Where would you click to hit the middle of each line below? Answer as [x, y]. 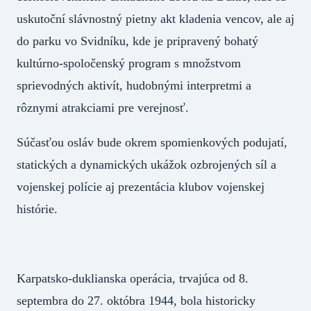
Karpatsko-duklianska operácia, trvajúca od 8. [133, 279]
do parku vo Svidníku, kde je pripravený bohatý [137, 41]
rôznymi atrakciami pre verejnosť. [103, 108]
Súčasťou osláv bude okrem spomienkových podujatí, [152, 143]
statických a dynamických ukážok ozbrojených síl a [146, 165]
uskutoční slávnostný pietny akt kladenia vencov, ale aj [155, 19]
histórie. [37, 209]
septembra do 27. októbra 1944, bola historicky [136, 301]
